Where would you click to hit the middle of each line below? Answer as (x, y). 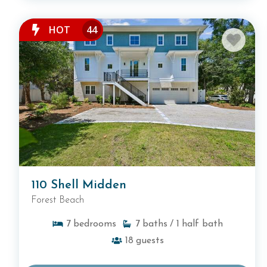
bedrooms (94, 224)
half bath (202, 224)
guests (150, 240)
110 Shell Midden (79, 185)
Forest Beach (58, 200)
